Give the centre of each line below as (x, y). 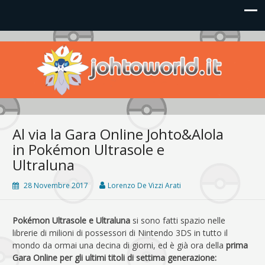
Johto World (51, 51)
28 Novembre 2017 (56, 185)
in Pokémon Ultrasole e (88, 149)
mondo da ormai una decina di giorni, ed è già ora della (119, 245)
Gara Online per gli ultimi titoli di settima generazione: (114, 257)
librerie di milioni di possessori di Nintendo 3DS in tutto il (120, 232)
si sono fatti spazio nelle (178, 220)
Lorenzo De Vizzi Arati (144, 185)
